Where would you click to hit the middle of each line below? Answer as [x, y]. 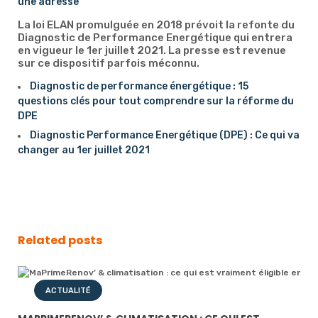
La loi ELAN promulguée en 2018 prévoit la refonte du [156, 25]
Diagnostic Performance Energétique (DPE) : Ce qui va [165, 135]
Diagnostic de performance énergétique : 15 [139, 86]
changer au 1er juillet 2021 [84, 150]
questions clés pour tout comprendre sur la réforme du [156, 101]
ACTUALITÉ [68, 291]
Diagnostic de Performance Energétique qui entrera [155, 38]
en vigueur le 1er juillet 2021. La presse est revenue [152, 50]
